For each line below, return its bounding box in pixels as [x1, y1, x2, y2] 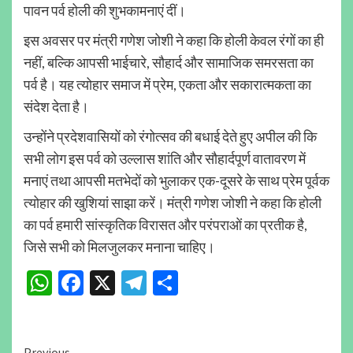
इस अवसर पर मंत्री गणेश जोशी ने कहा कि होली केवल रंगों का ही [24, 31, 324, 49]
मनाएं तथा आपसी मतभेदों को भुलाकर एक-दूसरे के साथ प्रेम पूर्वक [24, 171, 329, 189]
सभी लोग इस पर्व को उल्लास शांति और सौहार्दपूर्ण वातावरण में [24, 149, 306, 167]
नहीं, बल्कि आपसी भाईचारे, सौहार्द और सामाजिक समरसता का [24, 53, 314, 71]
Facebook [84, 267, 188, 299]
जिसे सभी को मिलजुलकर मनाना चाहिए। [24, 237, 215, 255]
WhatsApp [52, 267, 169, 299]
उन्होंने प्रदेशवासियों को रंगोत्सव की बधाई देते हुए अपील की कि [24, 127, 317, 145]
